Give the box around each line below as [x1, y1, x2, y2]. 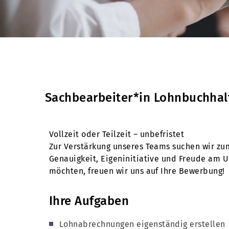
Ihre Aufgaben [49, 193, 129, 208]
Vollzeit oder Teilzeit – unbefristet [49, 129, 185, 139]
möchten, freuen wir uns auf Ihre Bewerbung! [49, 166, 225, 176]
